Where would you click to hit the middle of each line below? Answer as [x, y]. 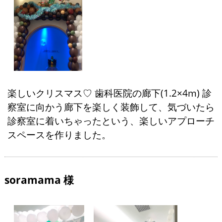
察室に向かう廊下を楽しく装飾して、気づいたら [111, 107]
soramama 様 [39, 180]
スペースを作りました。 [59, 135]
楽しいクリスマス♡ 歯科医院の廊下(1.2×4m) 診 [109, 93]
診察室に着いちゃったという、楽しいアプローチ [111, 121]
